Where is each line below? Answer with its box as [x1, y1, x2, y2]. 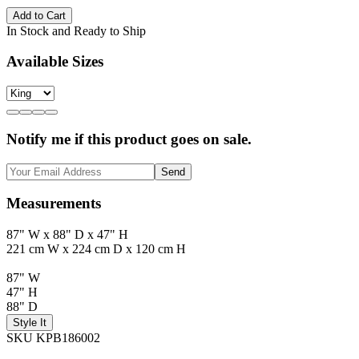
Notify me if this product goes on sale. [6, 130, 252, 147]
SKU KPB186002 [6, 330, 100, 345]
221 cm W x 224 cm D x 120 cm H [6, 241, 186, 256]
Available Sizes [6, 53, 103, 71]
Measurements [6, 195, 101, 212]
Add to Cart [13, 9, 66, 22]
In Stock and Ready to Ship [6, 23, 146, 38]
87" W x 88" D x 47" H [6, 227, 128, 241]
